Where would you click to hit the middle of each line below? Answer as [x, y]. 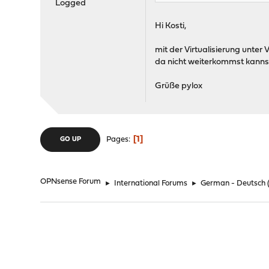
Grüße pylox [179, 86]
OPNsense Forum [71, 182]
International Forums [151, 184]
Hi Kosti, [171, 26]
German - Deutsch [233, 184]
